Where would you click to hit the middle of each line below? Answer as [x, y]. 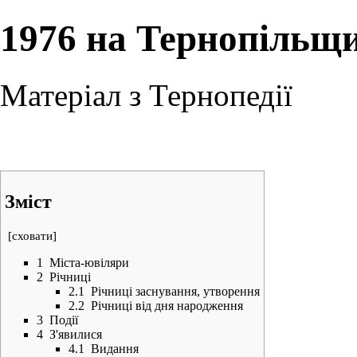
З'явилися [76, 334]
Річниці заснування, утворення [175, 291]
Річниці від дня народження [167, 305]
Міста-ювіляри [89, 262]
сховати [32, 235]
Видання [115, 348]
